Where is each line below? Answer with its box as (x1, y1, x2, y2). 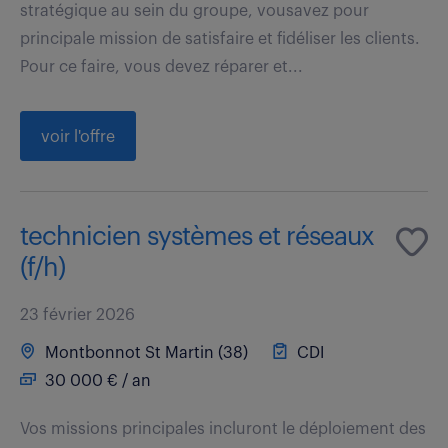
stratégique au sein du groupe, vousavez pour (20, 2, 369, 19)
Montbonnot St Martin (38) (41, 344, 248, 361)
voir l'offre (41, 128, 115, 145)
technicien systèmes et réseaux (20, 223, 374, 250)
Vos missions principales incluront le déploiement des (20, 420, 426, 437)
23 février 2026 (20, 306, 135, 323)
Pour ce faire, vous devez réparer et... (20, 58, 303, 75)
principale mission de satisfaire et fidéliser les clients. (20, 30, 420, 47)
